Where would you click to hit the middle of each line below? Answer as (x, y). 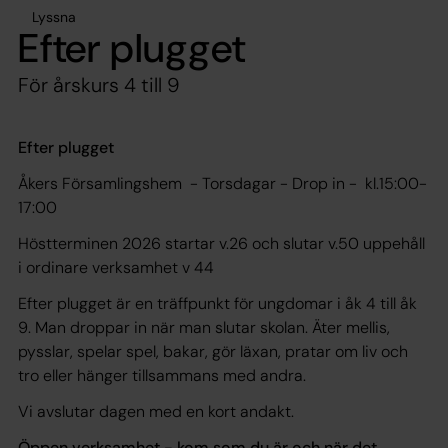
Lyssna (54, 17)
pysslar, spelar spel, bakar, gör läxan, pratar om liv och (213, 352)
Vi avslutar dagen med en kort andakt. (156, 412)
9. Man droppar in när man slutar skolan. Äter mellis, (204, 328)
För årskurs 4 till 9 (99, 85)
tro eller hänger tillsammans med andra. (162, 376)
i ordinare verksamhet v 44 (116, 268)
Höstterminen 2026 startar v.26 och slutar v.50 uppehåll (221, 244)
